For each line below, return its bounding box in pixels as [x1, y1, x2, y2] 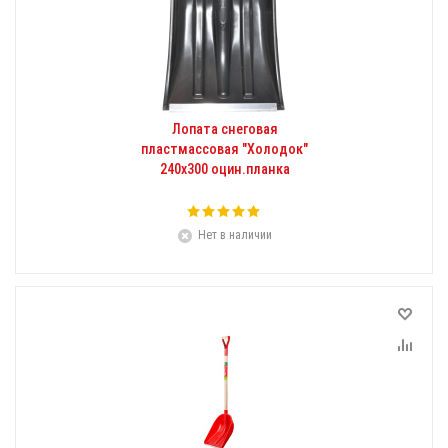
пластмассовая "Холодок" [141, 141, 308, 157]
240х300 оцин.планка [159, 161, 290, 177]
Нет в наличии [197, 228, 272, 242]
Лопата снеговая [171, 121, 278, 137]
